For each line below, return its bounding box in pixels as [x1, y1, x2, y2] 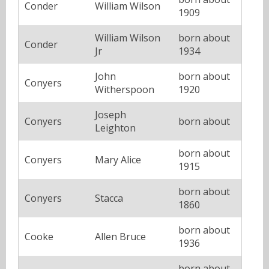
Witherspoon [95, 83, 154, 97]
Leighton [95, 121, 136, 135]
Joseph [95, 108, 126, 122]
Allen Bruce [95, 230, 146, 244]
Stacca [95, 192, 123, 205]
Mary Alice [95, 153, 141, 167]
